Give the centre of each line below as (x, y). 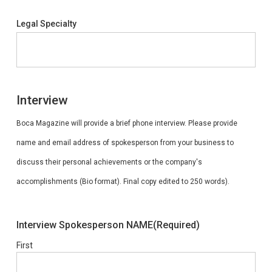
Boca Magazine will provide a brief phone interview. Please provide (127, 123)
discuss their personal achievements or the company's (109, 162)
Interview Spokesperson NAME (84, 225)
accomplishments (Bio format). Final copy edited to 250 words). (123, 182)
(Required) (176, 225)
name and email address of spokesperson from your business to (125, 143)
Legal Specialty (46, 24)
